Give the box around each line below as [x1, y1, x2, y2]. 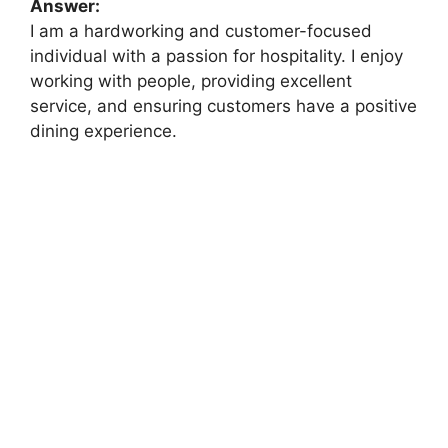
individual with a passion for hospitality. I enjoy [30, 46, 403, 67]
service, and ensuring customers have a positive [30, 96, 417, 117]
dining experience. [30, 121, 177, 142]
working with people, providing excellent [30, 71, 352, 92]
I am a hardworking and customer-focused [30, 21, 372, 42]
